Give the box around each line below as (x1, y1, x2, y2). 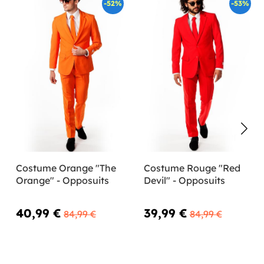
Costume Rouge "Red (143, 161, 240, 174)
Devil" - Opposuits (143, 174, 225, 186)
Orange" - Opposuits (16, 174, 109, 186)
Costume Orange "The (16, 161, 116, 174)
